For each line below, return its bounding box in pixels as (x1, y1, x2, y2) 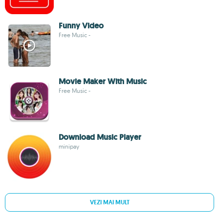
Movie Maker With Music (59, 76, 147, 87)
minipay (59, 143, 79, 150)
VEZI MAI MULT (89, 198, 130, 206)
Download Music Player (59, 132, 141, 142)
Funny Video (59, 21, 104, 31)
